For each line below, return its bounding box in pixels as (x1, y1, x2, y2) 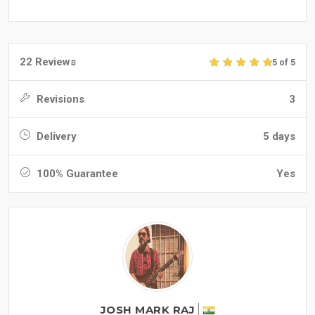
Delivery (34, 130, 77, 143)
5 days (263, 130, 295, 143)
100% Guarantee (34, 167, 118, 181)
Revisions (34, 93, 84, 106)
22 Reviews (20, 56, 76, 69)
